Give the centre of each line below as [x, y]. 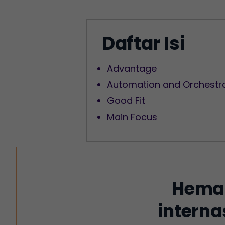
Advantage [132, 69]
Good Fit [126, 101]
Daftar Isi [144, 43]
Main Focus [132, 117]
